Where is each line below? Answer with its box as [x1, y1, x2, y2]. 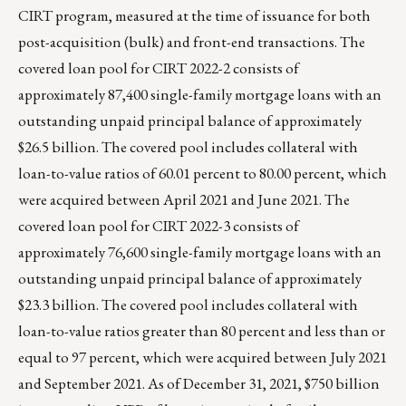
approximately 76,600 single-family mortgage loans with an [18, 242, 382, 263]
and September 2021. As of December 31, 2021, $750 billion [18, 373, 380, 394]
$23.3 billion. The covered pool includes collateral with [18, 295, 358, 315]
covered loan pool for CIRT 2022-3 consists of [18, 216, 299, 237]
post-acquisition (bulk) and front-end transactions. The [18, 32, 365, 53]
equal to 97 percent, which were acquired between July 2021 [18, 347, 387, 368]
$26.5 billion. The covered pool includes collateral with [18, 137, 358, 158]
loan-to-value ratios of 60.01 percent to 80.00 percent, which [18, 163, 387, 184]
